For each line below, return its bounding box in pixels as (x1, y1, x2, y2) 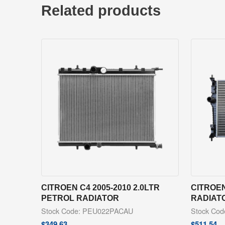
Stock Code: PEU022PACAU (41, 205, 133, 216)
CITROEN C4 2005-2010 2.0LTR (41, 183, 160, 192)
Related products (41, 2, 161, 19)
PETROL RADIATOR (41, 193, 119, 203)
